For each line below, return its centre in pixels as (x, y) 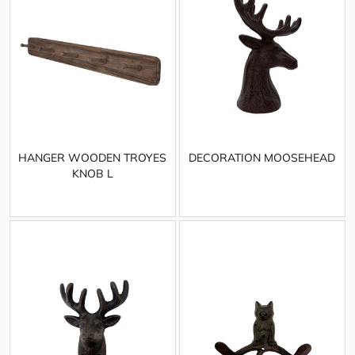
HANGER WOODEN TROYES (93, 158)
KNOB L (92, 174)
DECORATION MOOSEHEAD (262, 158)
